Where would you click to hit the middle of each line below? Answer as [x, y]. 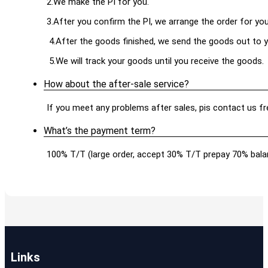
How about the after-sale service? [116, 84]
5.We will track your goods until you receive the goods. [155, 61]
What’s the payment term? [100, 131]
